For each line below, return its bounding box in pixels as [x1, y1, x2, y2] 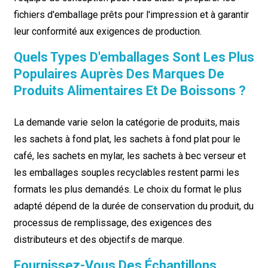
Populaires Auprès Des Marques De [13, 66, 224, 81]
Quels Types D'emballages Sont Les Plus [13, 50, 254, 65]
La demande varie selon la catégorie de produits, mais [13, 117, 240, 128]
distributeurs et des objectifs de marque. [13, 234, 184, 245]
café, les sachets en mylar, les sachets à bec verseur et [13, 150, 246, 162]
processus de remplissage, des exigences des [13, 217, 212, 229]
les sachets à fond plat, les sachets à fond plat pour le [13, 133, 240, 145]
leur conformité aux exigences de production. [13, 26, 202, 37]
